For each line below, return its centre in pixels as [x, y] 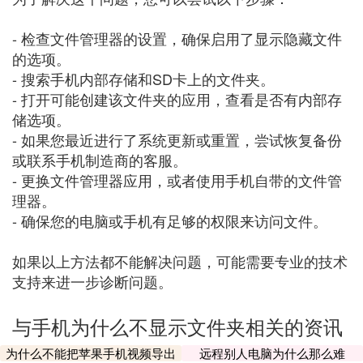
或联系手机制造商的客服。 [100, 160]
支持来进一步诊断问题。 [92, 281]
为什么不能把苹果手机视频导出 [91, 353]
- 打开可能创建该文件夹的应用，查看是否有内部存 [177, 99]
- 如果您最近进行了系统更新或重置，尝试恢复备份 [177, 139]
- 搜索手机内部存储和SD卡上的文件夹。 [143, 79]
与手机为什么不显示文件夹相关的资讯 [177, 326]
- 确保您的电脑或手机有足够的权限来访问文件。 [170, 220]
